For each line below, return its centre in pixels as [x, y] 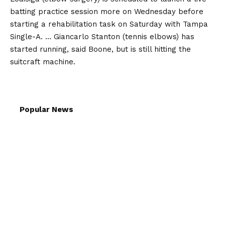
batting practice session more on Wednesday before [107, 11]
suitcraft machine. [43, 62]
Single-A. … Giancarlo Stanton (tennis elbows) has [102, 36]
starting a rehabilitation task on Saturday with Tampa [109, 24]
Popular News [46, 109]
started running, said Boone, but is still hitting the [100, 49]
